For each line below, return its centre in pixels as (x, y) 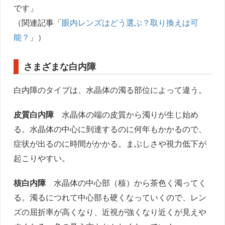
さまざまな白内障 (60, 66)
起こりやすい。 (42, 158)
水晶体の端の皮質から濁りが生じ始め (126, 114)
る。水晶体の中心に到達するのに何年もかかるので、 (110, 129)
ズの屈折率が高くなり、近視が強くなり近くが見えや (110, 211)
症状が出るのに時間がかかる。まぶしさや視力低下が (110, 143)
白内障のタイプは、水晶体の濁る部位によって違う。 (110, 89)
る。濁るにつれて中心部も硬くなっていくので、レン (110, 197)
